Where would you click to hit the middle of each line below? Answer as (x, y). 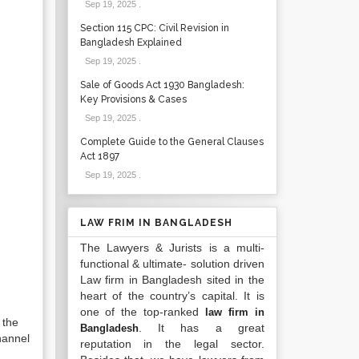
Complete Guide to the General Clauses (171, 142)
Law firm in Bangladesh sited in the (172, 280)
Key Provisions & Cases (133, 99)
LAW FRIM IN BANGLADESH (156, 223)
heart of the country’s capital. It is (172, 296)
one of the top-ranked (143, 312)
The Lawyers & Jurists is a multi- (172, 248)
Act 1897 (99, 156)
